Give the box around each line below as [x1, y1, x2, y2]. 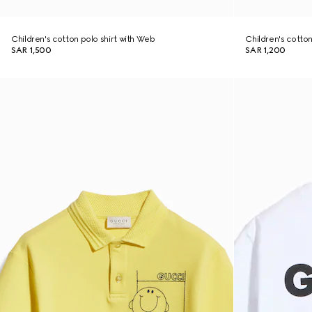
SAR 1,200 [245, 45, 286, 55]
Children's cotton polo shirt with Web [11, 34, 155, 44]
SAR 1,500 [11, 45, 52, 55]
